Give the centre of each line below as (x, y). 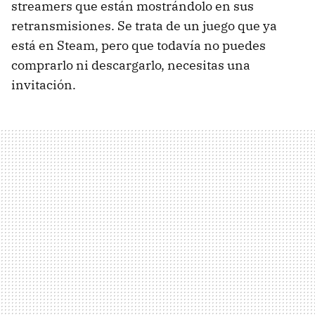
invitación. (44, 84)
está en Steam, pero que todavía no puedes (139, 45)
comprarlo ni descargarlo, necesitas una (131, 65)
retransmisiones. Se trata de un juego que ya (144, 25)
